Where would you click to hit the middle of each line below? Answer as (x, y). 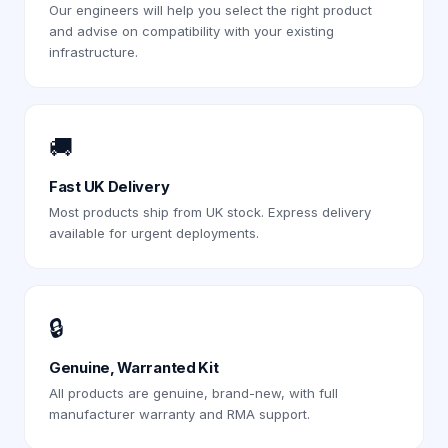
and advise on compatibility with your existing (191, 31)
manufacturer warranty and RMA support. (179, 414)
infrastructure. (93, 52)
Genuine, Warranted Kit (134, 368)
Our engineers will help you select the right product (210, 10)
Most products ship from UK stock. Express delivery (210, 212)
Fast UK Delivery (109, 187)
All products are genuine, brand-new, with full (193, 393)
